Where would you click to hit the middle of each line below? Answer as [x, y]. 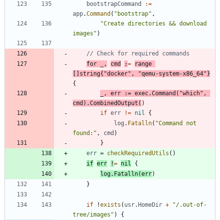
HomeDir [150, 205]
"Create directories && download [153, 23]
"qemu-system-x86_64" [172, 73]
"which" [191, 93]
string [90, 73]
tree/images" [93, 214]
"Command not [176, 123]
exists [110, 205]
